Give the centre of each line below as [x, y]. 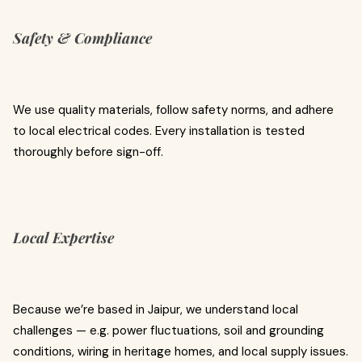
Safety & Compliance [82, 38]
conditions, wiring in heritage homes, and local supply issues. [181, 351]
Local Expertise [63, 238]
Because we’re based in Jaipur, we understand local [156, 309]
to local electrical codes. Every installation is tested [159, 131]
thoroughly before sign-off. [88, 152]
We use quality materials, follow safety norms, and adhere [173, 110]
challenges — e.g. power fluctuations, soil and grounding [168, 330]
